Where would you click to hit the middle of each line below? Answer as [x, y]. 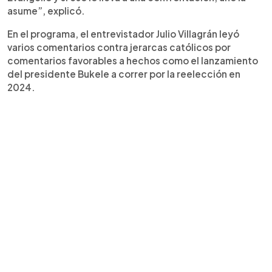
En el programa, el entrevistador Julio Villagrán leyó [123, 33]
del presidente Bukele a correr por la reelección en [124, 73]
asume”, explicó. [46, 10]
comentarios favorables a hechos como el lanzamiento [133, 60]
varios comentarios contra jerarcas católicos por [119, 47]
